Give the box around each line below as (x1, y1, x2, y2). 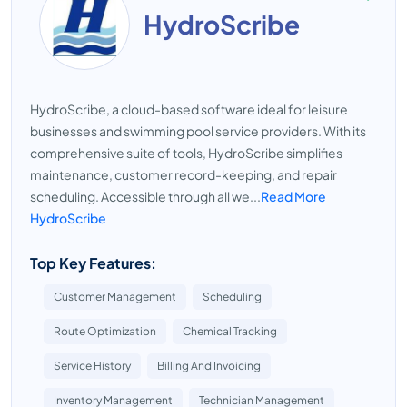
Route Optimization (54, 324, 156, 338)
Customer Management (54, 290, 176, 303)
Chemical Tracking (183, 324, 277, 338)
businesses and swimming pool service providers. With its (30, 123, 366, 139)
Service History (54, 359, 131, 372)
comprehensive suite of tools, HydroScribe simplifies (30, 144, 342, 161)
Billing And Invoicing (157, 359, 261, 372)
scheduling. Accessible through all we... (30, 188, 261, 204)
